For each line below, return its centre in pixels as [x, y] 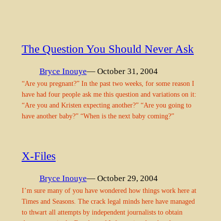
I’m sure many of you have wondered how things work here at [109, 191]
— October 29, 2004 [122, 179]
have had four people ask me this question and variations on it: [109, 94]
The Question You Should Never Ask [108, 49]
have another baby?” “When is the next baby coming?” [98, 116]
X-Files [38, 156]
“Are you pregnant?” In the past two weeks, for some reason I [108, 84]
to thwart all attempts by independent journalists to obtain [102, 212]
